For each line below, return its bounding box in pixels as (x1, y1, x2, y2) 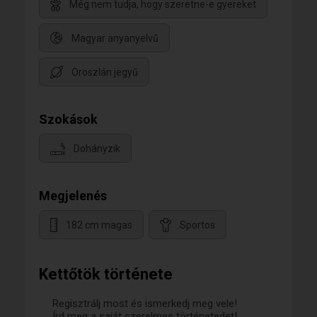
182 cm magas (66, 219, 132, 231)
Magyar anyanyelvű (71, 33, 158, 45)
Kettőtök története (39, 265, 173, 283)
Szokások (39, 112, 98, 127)
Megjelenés (39, 188, 107, 203)
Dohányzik (74, 143, 120, 155)
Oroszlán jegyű (71, 67, 138, 79)
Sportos (180, 219, 215, 231)
